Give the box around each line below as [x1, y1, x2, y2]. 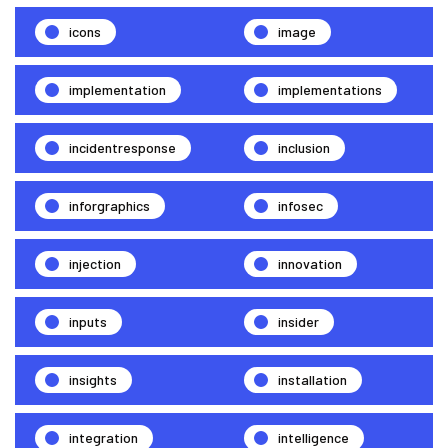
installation [278, 370, 347, 388]
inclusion [278, 138, 330, 156]
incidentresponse [69, 138, 176, 156]
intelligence [278, 428, 349, 446]
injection [69, 254, 121, 272]
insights [69, 370, 117, 388]
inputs [69, 312, 107, 330]
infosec [278, 196, 323, 214]
